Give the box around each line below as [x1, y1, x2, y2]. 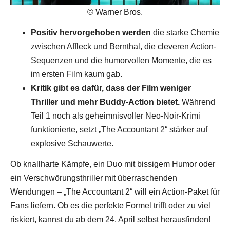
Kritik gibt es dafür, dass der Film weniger [31, 83, 191, 92]
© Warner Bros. [87, 8, 143, 17]
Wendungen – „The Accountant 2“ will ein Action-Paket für [10, 187, 220, 196]
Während [180, 97, 215, 106]
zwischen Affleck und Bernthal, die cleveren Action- [31, 42, 216, 51]
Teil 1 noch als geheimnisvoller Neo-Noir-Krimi [31, 111, 200, 120]
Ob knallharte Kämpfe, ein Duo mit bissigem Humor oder [10, 159, 215, 168]
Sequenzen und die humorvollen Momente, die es [31, 55, 212, 65]
